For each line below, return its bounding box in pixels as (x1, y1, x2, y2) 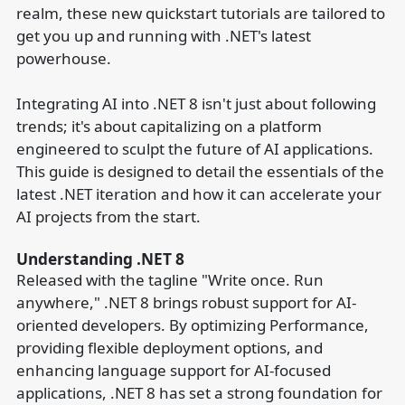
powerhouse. (15, 48, 111, 69)
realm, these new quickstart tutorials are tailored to (15, 3, 385, 24)
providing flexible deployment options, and (15, 337, 323, 358)
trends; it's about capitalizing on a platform (15, 116, 322, 137)
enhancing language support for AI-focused (15, 360, 331, 381)
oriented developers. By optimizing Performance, (15, 315, 369, 335)
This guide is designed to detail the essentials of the (15, 161, 384, 182)
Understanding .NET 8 (15, 249, 184, 269)
